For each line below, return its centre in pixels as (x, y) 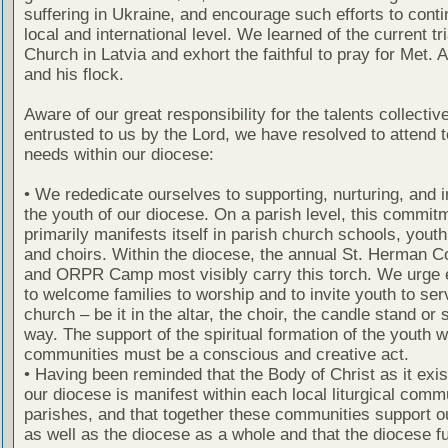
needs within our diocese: (118, 154)
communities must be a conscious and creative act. (216, 354)
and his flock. (73, 74)
